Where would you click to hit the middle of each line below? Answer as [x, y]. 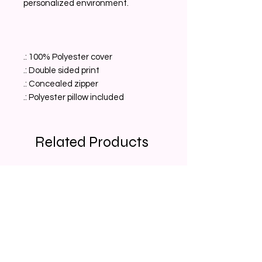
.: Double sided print [61, 70]
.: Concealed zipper [61, 84]
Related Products [92, 142]
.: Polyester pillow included [74, 97]
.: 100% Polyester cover [68, 57]
